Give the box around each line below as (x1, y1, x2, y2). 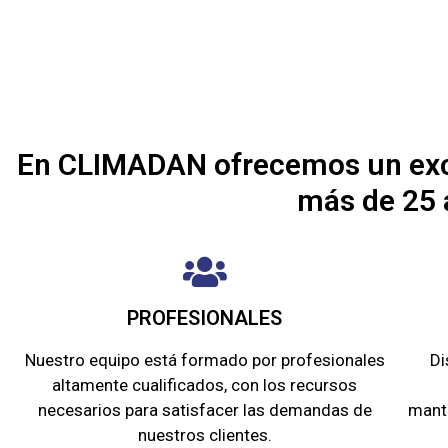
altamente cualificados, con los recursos (52, 375, 358, 396)
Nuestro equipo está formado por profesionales (25, 350, 385, 371)
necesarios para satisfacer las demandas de (37, 400, 372, 421)
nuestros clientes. (137, 425, 272, 446)
